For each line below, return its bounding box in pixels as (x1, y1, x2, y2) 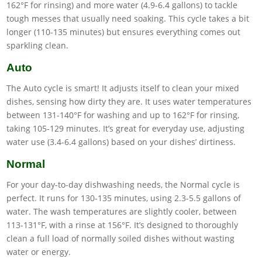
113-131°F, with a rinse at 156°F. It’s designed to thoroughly (6, 219, 239, 230)
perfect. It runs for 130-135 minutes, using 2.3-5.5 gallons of (6, 192, 242, 204)
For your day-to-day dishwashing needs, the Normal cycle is (6, 178, 240, 190)
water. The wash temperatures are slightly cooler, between (6, 205, 237, 217)
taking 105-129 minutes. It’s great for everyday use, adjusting (6, 122, 245, 134)
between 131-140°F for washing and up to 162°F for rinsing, (6, 109, 240, 120)
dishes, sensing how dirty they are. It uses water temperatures (6, 95, 252, 107)
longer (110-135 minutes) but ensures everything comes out (6, 26, 241, 37)
